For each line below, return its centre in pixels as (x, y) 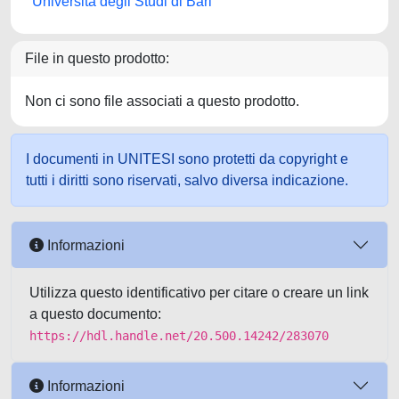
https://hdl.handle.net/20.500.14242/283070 (179, 336)
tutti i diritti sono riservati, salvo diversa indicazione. (187, 180)
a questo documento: (95, 314)
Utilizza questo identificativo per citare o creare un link (199, 293)
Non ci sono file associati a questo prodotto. (162, 101)
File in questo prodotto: (97, 58)
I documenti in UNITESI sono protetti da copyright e (187, 159)
